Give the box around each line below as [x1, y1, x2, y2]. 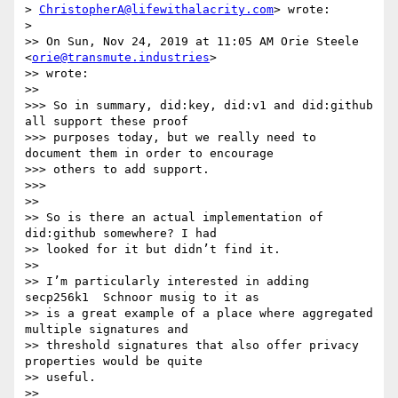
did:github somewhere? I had [25, 227, 217, 241]
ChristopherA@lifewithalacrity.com [39, 3, 274, 17]
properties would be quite [25, 354, 203, 369]
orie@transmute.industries [32, 51, 210, 65]
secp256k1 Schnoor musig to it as [25, 291, 259, 305]
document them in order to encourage [25, 147, 274, 161]
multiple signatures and [25, 322, 188, 337]
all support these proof [25, 115, 188, 129]
